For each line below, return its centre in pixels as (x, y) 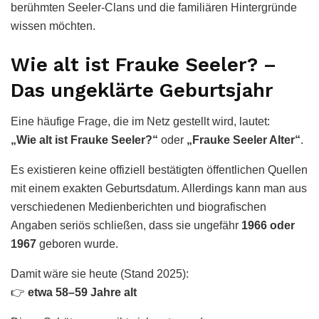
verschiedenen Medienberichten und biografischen (138, 207)
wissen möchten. (53, 26)
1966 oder (268, 226)
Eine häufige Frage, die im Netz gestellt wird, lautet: (140, 122)
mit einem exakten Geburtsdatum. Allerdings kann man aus (159, 189)
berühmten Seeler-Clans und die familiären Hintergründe (154, 8)
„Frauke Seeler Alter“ (244, 140)
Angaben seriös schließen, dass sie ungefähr (126, 226)
